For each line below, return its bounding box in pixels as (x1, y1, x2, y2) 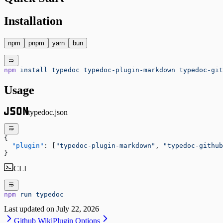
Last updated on (4, 205, 54, 214)
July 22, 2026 (56, 205, 99, 214)
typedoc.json (28, 108, 68, 116)
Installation (4, 14, 62, 28)
